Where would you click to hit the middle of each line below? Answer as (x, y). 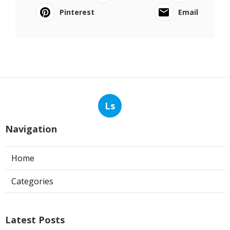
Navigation (31, 129)
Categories (32, 181)
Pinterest (77, 12)
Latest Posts (35, 220)
